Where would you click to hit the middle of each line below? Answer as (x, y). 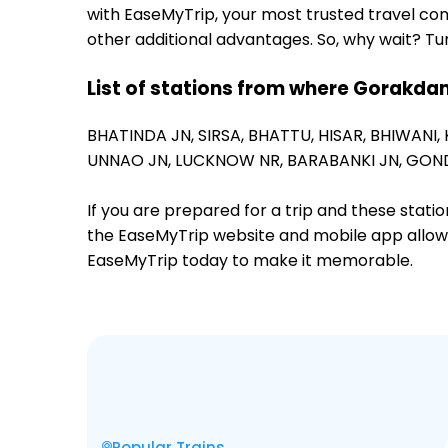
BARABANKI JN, (346, 160)
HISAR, (344, 135)
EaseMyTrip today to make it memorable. (250, 260)
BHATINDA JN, (142, 135)
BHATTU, (283, 135)
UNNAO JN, (131, 160)
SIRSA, (223, 135)
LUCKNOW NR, (231, 160)
